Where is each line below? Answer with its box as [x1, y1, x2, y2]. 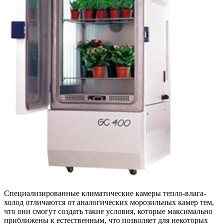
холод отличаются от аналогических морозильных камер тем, [4, 197, 214, 206]
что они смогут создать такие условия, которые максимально [4, 206, 212, 215]
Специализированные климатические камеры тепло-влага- [4, 188, 206, 197]
